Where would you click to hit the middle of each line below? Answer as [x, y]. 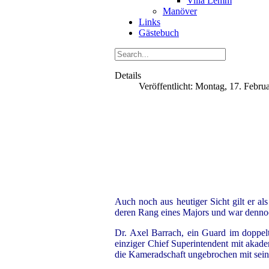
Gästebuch [159, 33]
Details [128, 75]
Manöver [180, 11]
